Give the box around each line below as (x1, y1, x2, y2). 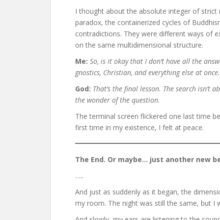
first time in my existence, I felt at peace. (75, 123, 204, 132)
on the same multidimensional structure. (75, 40, 203, 50)
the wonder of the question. (75, 95, 160, 105)
